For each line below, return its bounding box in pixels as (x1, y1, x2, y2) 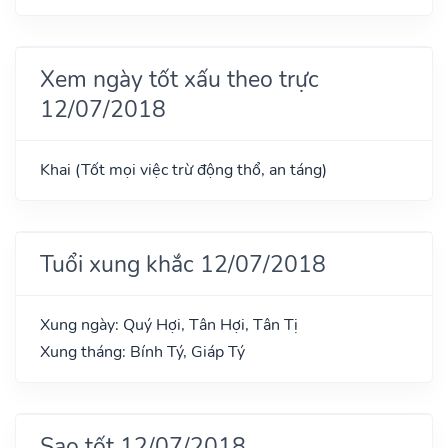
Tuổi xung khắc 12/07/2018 (40, 247, 326, 280)
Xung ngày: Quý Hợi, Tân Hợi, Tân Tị (40, 313, 298, 336)
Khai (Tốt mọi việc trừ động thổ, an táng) (40, 158, 327, 181)
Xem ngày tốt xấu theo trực (40, 62, 319, 95)
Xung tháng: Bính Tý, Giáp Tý (40, 340, 245, 363)
